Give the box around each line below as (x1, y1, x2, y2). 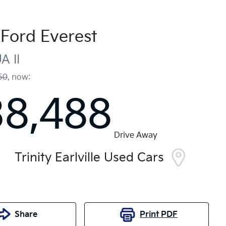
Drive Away (114, 130, 158, 140)
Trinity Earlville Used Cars (14, 150, 164, 165)
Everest (40, 27, 97, 47)
